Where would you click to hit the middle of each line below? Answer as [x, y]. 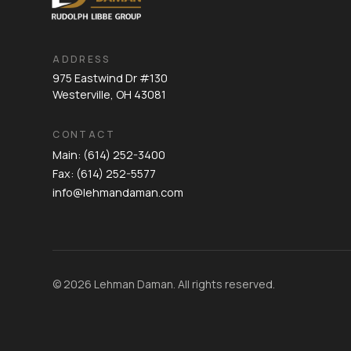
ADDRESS [81, 59]
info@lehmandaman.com [118, 192]
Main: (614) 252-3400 [109, 154]
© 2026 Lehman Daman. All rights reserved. [164, 284]
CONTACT [84, 134]
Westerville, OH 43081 [110, 94]
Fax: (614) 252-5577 [105, 173]
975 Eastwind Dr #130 [110, 78]
